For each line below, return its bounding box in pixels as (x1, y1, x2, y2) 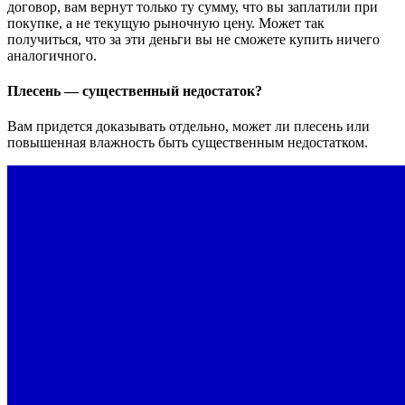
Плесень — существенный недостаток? (7, 82, 262, 99)
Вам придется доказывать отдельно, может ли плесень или (7, 118, 370, 135)
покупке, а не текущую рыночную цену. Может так (7, 14, 325, 31)
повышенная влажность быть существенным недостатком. (7, 135, 368, 151)
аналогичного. (7, 47, 97, 63)
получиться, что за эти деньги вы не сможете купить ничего (7, 31, 380, 47)
